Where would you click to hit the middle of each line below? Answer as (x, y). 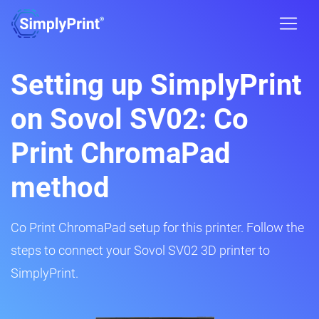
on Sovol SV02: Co (130, 119)
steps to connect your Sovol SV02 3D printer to (140, 250)
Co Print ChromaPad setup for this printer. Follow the (157, 228)
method (60, 188)
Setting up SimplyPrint (156, 85)
